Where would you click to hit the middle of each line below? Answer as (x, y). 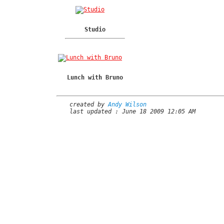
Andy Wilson (127, 104)
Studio (95, 30)
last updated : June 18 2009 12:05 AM (132, 111)
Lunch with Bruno (95, 78)
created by (89, 104)
